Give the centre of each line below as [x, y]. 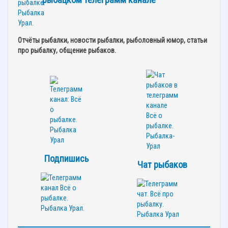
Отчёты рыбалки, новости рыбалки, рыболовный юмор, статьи [112, 40]
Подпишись [66, 159]
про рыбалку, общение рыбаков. [67, 50]
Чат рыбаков [162, 165]
